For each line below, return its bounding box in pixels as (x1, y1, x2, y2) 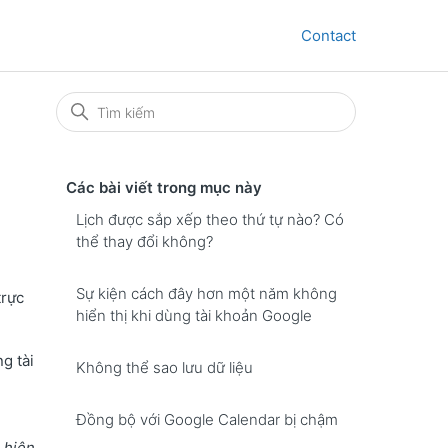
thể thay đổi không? (76, 232, 213, 251)
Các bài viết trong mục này (66, 178, 262, 197)
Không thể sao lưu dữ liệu (76, 358, 253, 377)
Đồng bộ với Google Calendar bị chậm (76, 410, 338, 429)
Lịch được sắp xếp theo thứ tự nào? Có (76, 210, 344, 229)
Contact (301, 25, 356, 45)
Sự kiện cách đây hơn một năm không (76, 284, 337, 303)
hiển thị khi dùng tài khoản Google (76, 306, 312, 325)
